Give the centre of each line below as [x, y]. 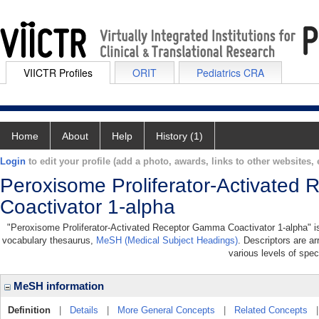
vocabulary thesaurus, [49, 240]
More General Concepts [166, 310]
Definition [29, 310]
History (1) [179, 136]
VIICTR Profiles [58, 73]
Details [84, 310]
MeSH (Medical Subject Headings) [167, 240]
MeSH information [57, 286]
